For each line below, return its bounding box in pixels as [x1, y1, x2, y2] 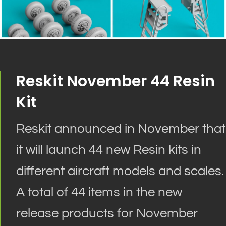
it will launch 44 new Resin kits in [16, 143, 201, 157]
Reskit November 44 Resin [16, 71, 215, 92]
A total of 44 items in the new [16, 185, 182, 200]
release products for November [16, 206, 198, 221]
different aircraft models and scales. [16, 164, 224, 179]
